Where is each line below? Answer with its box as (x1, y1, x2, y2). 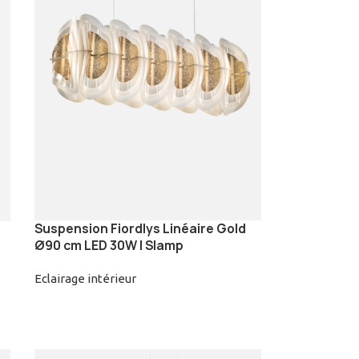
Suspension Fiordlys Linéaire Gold (34, 220, 246, 238)
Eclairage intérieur (34, 272, 136, 286)
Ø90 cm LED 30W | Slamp (34, 237, 184, 255)
